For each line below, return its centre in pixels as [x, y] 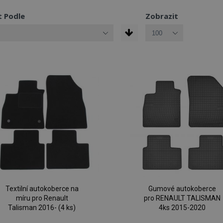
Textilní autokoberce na [42, 189]
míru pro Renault [42, 198]
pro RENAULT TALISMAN [182, 198]
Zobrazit [162, 16]
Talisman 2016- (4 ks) [42, 208]
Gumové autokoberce [182, 189]
